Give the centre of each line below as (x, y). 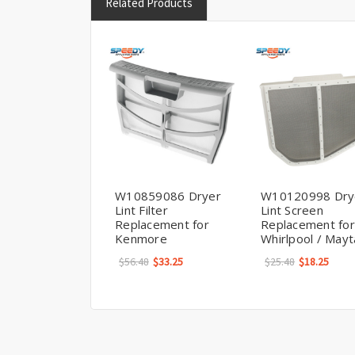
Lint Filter (141, 210)
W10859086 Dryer (168, 195)
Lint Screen (292, 210)
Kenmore (141, 238)
